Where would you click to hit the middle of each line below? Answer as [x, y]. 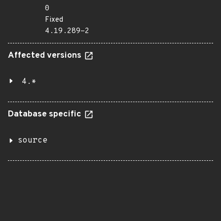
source [33, 141]
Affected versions [46, 56]
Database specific [46, 114]
